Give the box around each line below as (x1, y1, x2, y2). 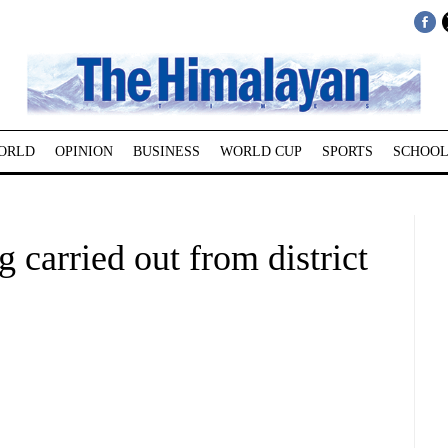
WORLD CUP (219, 144, 302, 159)
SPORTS (321, 144, 373, 159)
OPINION (54, 144, 113, 159)
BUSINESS (132, 144, 200, 159)
